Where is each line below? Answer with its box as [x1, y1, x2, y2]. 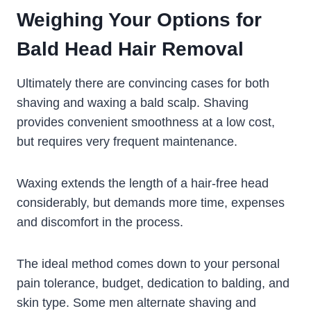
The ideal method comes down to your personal [17, 257, 280, 271]
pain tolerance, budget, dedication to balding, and [17, 276, 289, 291]
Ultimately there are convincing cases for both [17, 76, 269, 91]
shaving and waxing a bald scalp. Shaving [17, 96, 249, 110]
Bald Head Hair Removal [17, 38, 244, 60]
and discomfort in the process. [17, 215, 183, 230]
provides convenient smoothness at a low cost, [17, 115, 275, 130]
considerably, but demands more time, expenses [17, 196, 285, 210]
